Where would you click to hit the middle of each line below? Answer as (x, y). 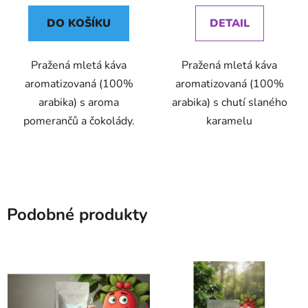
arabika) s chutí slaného (229, 102)
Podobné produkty (77, 214)
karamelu (229, 121)
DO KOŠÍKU (79, 23)
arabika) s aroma (79, 102)
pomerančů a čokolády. (79, 121)
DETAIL (229, 23)
